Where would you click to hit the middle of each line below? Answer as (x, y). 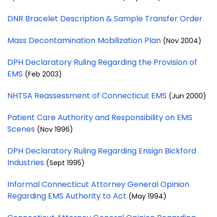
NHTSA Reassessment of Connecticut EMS (88, 95)
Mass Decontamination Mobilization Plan (85, 40)
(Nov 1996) (55, 129)
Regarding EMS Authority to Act (68, 196)
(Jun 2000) (187, 96)
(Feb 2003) (43, 74)
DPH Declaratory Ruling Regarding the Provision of (102, 62)
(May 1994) (147, 196)
